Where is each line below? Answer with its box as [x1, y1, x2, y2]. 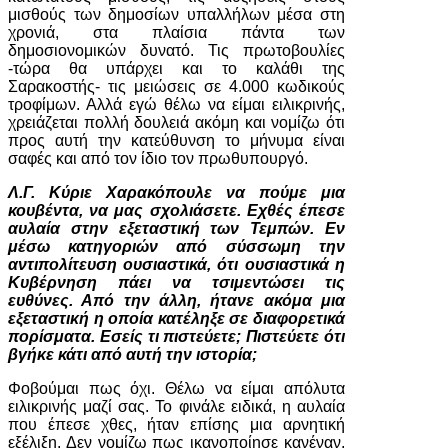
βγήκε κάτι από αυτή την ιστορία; [8, 346, 257, 363]
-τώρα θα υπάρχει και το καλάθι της [8, 60, 345, 77]
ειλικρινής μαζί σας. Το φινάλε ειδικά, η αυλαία [8, 398, 345, 415]
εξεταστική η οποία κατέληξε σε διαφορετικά [8, 310, 345, 327]
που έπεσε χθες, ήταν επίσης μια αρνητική [8, 416, 345, 433]
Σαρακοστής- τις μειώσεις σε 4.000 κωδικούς [8, 78, 345, 95]
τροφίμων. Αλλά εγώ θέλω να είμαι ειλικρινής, [8, 96, 345, 113]
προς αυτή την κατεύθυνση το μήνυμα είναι [8, 132, 345, 149]
